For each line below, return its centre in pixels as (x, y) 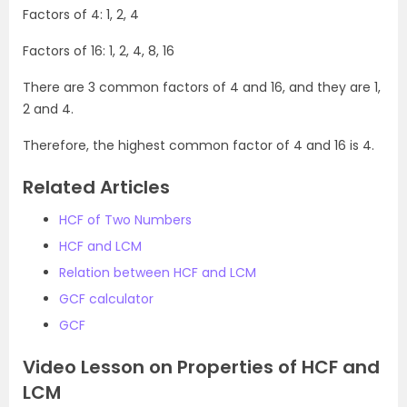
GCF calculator (106, 299)
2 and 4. (48, 109)
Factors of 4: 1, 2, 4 (81, 15)
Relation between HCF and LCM (158, 273)
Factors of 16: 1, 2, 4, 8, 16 (99, 51)
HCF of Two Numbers (125, 220)
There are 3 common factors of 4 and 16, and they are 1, (202, 88)
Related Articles (96, 188)
